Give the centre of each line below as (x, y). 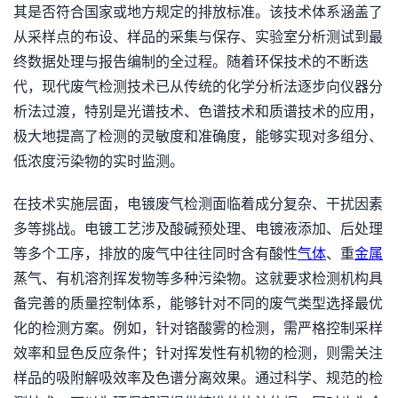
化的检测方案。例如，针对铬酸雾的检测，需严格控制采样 (198, 328)
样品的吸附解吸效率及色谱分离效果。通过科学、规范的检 (198, 378)
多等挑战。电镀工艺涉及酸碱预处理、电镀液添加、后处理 (198, 229)
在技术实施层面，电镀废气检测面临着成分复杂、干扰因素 (198, 204)
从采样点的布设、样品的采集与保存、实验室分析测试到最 (198, 37)
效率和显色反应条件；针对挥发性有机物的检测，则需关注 (198, 353)
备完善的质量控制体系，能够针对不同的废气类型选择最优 (198, 303)
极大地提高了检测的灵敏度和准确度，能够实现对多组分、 (198, 136)
